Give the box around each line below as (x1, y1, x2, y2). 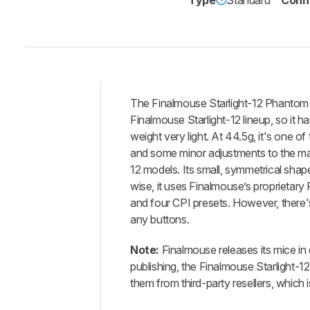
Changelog (117, 163, 169, 177)
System (117, 295, 154, 309)
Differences (117, 184, 172, 198)
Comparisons (117, 219, 180, 232)
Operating (117, 281, 163, 295)
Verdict (117, 143, 150, 156)
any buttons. (130, 212, 190, 226)
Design (117, 239, 150, 253)
